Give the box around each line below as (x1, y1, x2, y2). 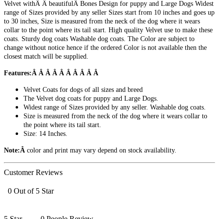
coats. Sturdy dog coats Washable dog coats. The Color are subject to (4, 35, 195, 43)
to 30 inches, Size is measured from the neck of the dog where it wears (4, 18, 200, 25)
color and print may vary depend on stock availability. (27, 147, 176, 154)
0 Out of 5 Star (4, 187, 54, 196)
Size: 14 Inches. (23, 130, 67, 138)
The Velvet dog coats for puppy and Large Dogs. (23, 95, 158, 103)
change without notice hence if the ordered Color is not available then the (4, 44, 207, 52)
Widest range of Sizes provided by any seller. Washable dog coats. (23, 104, 206, 111)
